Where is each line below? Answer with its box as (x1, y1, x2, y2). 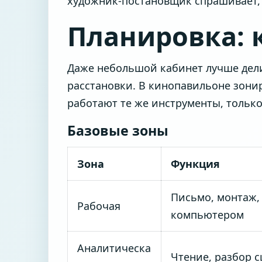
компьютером (171, 207, 244, 222)
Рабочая (77, 198, 120, 213)
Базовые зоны (67, 121, 168, 140)
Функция (171, 156, 220, 171)
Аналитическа (77, 240, 151, 255)
